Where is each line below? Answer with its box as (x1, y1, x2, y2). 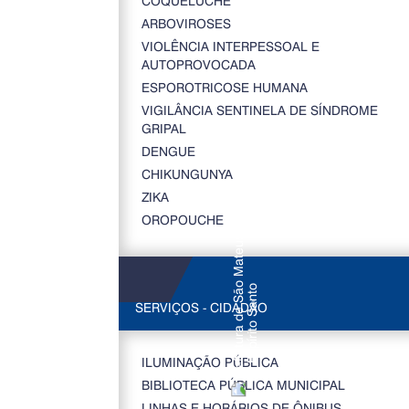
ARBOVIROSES (141, 15, 231, 32)
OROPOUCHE (141, 211, 224, 228)
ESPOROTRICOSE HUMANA (141, 79, 308, 96)
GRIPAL (141, 120, 186, 137)
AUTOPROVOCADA (141, 56, 256, 73)
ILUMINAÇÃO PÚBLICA (141, 353, 278, 371)
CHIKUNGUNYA (141, 165, 233, 183)
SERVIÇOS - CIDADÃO (134, 299, 267, 316)
